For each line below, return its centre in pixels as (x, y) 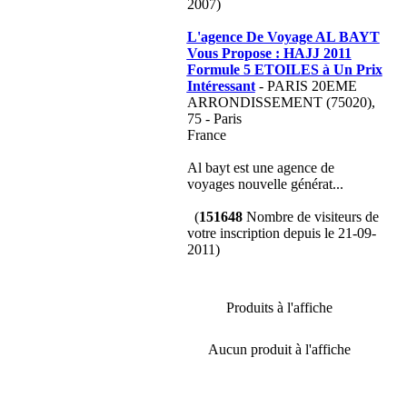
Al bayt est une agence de (260, 168)
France (206, 135)
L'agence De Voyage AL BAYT (283, 37)
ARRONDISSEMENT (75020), (281, 102)
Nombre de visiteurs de (310, 217)
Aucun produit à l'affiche (279, 349)
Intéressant (221, 86)
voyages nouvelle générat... (265, 184)
